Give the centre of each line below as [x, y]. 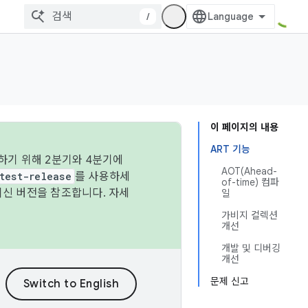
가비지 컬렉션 [250, 215]
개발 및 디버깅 [251, 248]
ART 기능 [230, 149]
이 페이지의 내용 [244, 127]
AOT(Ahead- [249, 171]
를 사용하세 [102, 177]
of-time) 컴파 [250, 182]
